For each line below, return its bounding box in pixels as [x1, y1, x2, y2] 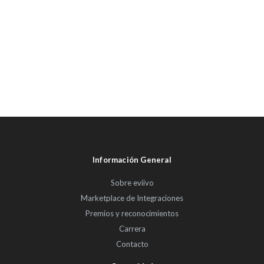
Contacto [115, 239, 148, 249]
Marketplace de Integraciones [81, 193, 183, 203]
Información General [93, 154, 171, 164]
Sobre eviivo [110, 177, 154, 187]
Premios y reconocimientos [85, 208, 179, 218]
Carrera [118, 223, 146, 233]
